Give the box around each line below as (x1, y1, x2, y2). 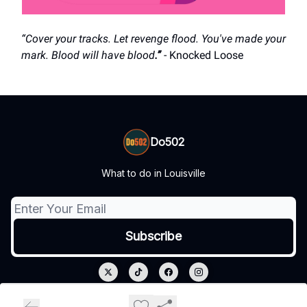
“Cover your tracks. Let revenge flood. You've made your (21, 32, 286, 46)
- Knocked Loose (164, 49, 243, 62)
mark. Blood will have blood (21, 49, 155, 62)
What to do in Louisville (101, 167, 206, 180)
